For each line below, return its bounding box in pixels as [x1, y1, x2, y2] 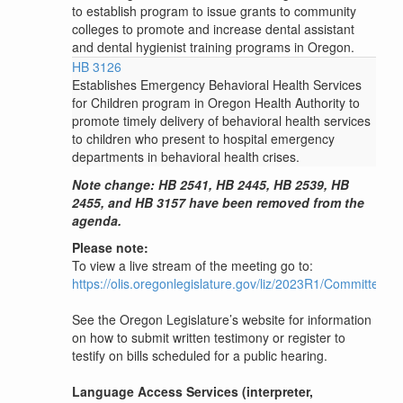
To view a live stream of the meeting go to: [72, 256, 313, 275]
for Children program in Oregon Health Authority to [72, 94, 360, 112]
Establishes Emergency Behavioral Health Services [72, 76, 362, 94]
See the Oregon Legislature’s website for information [72, 310, 372, 329]
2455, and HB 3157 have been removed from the [72, 193, 364, 212]
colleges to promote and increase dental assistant [72, 19, 354, 38]
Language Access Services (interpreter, [72, 382, 313, 401]
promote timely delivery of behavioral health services [72, 112, 371, 130]
